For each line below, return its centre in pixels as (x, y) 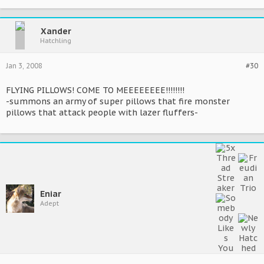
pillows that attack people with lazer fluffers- (102, 113)
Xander (56, 31)
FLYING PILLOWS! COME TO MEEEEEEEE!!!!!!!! (95, 90)
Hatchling (56, 40)
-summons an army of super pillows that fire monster (118, 101)
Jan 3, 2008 (24, 66)
